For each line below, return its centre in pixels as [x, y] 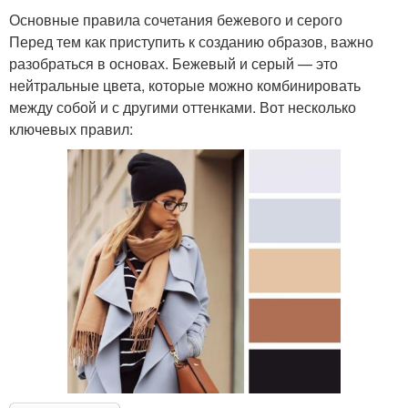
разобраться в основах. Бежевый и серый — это [173, 63]
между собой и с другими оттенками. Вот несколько [183, 107]
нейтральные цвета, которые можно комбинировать [185, 85]
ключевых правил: [71, 128]
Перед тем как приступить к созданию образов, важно [191, 41]
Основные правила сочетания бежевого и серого [176, 19]
